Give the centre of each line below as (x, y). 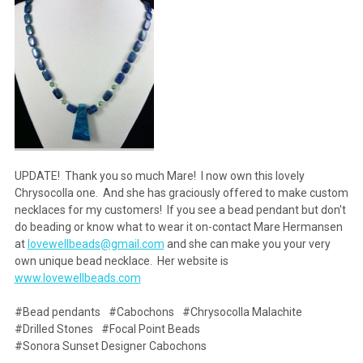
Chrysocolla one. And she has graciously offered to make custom (181, 193)
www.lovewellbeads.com (77, 278)
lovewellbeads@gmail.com (96, 244)
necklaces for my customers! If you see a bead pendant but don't (180, 210)
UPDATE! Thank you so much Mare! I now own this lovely (159, 176)
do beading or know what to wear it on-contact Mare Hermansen (178, 227)
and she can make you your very (247, 244)
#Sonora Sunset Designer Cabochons (110, 346)
